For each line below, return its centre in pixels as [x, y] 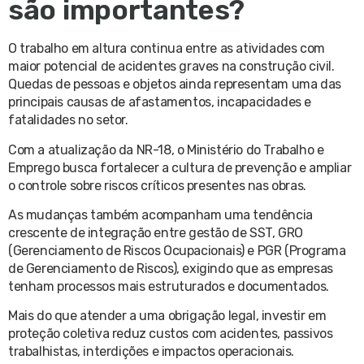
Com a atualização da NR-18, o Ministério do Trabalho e [166, 149]
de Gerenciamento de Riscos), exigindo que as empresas [171, 269]
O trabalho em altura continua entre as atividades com [167, 49]
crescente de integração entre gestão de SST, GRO [156, 233]
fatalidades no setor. [68, 120]
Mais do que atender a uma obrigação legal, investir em [167, 316]
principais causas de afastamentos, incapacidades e [160, 102]
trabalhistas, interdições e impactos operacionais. [152, 352]
